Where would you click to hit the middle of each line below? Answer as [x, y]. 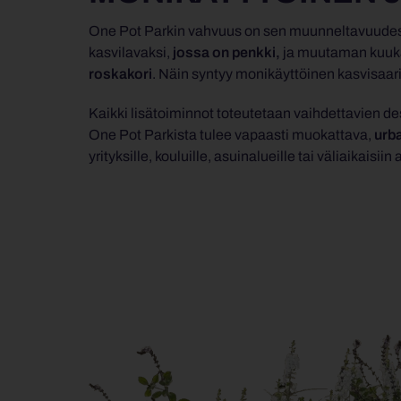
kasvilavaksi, [129, 53]
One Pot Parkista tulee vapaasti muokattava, [231, 135]
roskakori [120, 74]
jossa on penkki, [225, 53]
